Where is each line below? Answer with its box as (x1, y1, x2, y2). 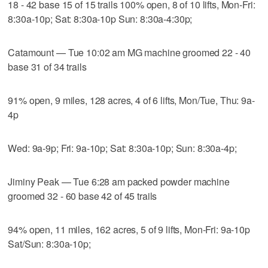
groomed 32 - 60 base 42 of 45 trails (8, 188, 157, 203)
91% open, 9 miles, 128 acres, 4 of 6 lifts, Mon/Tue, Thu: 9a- (8, 93, 255, 107)
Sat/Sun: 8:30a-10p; (8, 236, 91, 251)
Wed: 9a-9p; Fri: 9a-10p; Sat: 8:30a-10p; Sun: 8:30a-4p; (8, 141, 237, 155)
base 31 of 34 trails (8, 59, 87, 74)
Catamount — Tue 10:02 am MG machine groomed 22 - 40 (8, 45, 251, 59)
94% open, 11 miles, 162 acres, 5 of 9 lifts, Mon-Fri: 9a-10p (8, 222, 250, 236)
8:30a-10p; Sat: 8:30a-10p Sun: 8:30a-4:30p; (8, 11, 193, 26)
